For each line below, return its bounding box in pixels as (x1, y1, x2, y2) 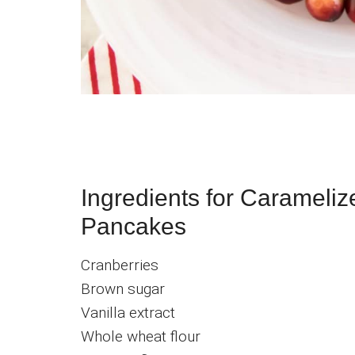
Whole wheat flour (81, 326, 200, 345)
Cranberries (81, 255, 158, 274)
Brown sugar (81, 279, 165, 298)
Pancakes (81, 212, 186, 239)
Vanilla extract (81, 303, 175, 322)
